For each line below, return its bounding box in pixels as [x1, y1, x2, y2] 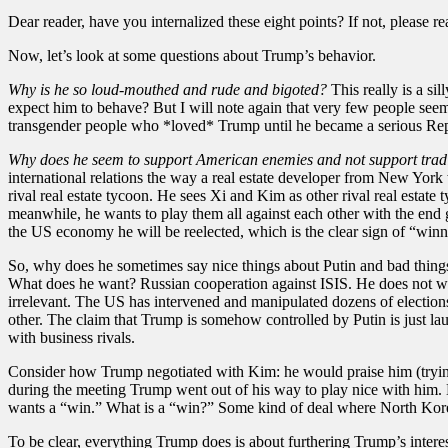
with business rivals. [8, 328, 135, 346]
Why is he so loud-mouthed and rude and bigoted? [8, 80, 327, 98]
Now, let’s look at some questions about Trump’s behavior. [8, 46, 376, 64]
